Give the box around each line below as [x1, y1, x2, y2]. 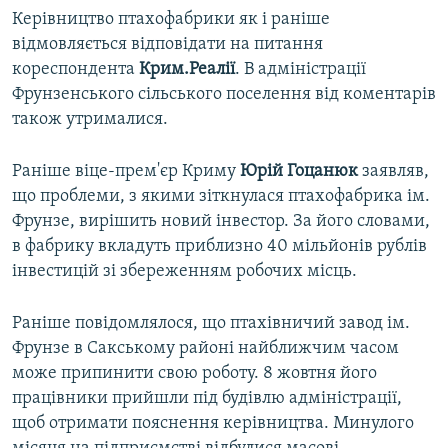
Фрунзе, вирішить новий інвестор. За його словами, [12, 212, 430, 232]
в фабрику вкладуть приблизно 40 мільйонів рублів [12, 237, 427, 257]
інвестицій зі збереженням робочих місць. [12, 262, 357, 282]
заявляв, [358, 162, 429, 182]
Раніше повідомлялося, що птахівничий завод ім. [12, 314, 410, 334]
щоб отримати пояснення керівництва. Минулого [12, 414, 414, 434]
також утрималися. [12, 110, 168, 130]
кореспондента [12, 60, 139, 80]
